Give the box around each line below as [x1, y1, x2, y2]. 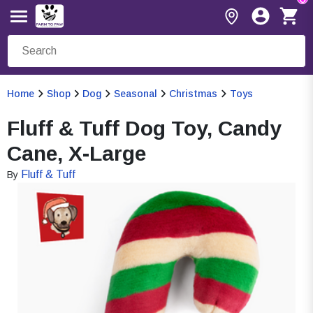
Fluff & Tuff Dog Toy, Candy [7, 117, 282, 140]
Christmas [169, 88, 217, 99]
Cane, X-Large [7, 142, 146, 165]
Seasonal [113, 88, 157, 99]
